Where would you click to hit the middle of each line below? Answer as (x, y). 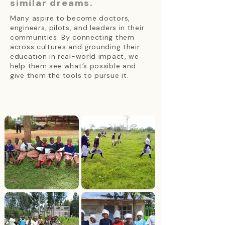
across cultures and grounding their (75, 47)
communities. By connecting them (72, 37)
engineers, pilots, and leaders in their (77, 28)
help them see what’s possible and (73, 66)
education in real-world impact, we (75, 56)
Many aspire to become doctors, (70, 18)
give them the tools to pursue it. (70, 75)
